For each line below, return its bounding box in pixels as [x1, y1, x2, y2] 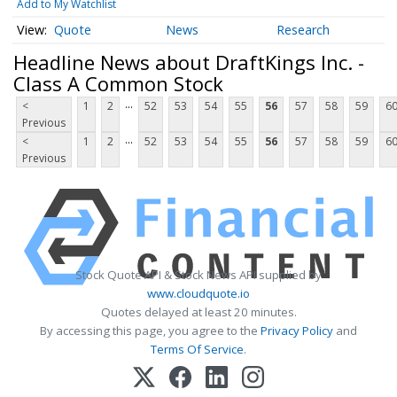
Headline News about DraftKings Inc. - [13, 48, 364, 75]
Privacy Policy [261, 323, 333, 339]
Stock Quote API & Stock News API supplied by [75, 267, 322, 284]
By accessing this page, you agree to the [40, 323, 261, 339]
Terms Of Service [151, 341, 244, 358]
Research [276, 21, 331, 39]
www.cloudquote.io [147, 285, 250, 302]
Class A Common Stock [13, 69, 223, 97]
